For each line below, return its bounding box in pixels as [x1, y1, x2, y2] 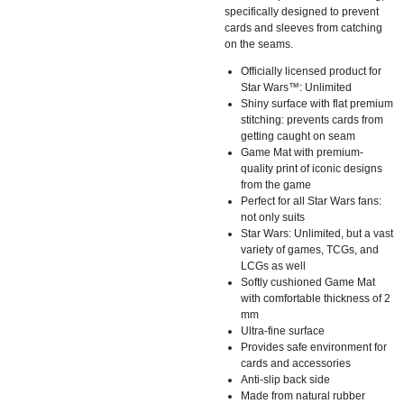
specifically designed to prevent [225, 5, 379, 18]
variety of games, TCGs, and [241, 243, 379, 256]
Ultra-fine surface [241, 324, 325, 337]
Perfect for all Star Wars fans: [241, 194, 381, 207]
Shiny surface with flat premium [241, 96, 393, 110]
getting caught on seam [241, 129, 355, 142]
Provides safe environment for [241, 340, 387, 353]
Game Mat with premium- [241, 145, 363, 159]
